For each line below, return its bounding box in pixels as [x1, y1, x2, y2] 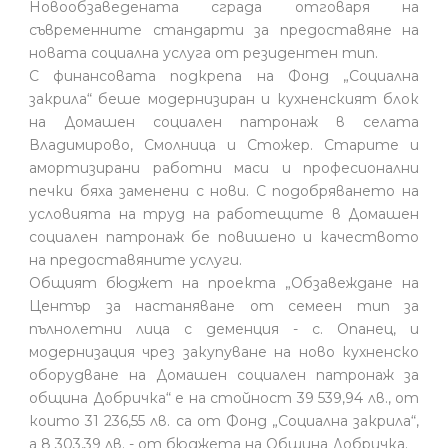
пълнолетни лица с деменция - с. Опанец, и [29, 319, 419, 338]
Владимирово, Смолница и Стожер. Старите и [29, 135, 419, 154]
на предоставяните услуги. [29, 250, 242, 269]
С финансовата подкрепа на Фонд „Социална [29, 66, 419, 85]
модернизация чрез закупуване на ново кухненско [29, 342, 419, 361]
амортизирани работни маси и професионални [29, 158, 419, 177]
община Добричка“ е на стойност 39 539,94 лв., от [29, 388, 419, 407]
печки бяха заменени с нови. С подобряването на [29, 181, 419, 200]
